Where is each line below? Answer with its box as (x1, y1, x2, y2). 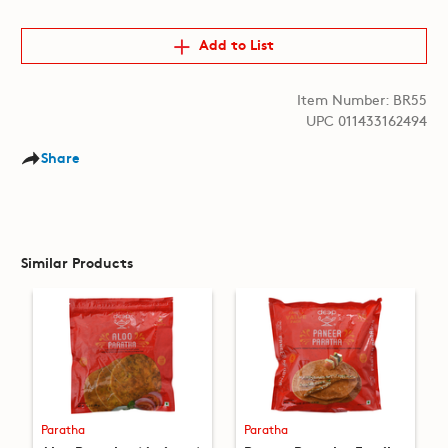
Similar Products (20, 251, 133, 272)
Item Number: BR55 (297, 88, 428, 109)
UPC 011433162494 (306, 109, 428, 130)
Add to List (191, 34, 275, 55)
